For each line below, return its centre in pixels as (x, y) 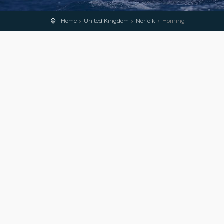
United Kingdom (106, 21)
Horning (174, 21)
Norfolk (146, 21)
